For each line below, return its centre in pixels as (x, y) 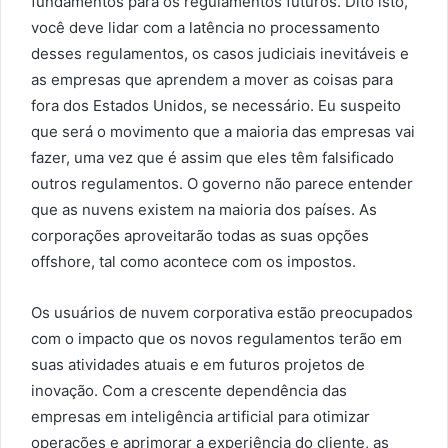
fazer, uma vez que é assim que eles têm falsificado (212, 157)
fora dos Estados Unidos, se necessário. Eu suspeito (216, 105)
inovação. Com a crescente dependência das (189, 390)
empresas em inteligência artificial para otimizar (200, 416)
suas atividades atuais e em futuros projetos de (198, 364)
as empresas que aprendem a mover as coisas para (212, 79)
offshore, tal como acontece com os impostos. (193, 261)
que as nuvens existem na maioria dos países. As (204, 209)
